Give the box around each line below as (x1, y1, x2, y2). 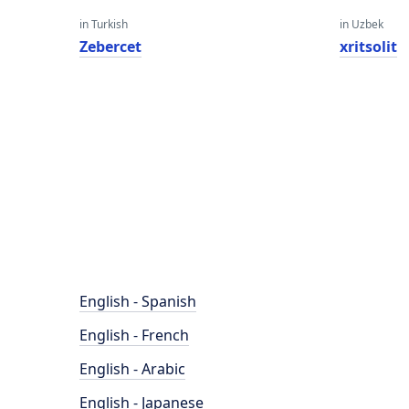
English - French (79, 325, 189, 345)
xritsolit (340, 37, 398, 57)
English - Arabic (79, 359, 185, 379)
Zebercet (79, 37, 142, 57)
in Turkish (79, 16, 128, 32)
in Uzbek (340, 16, 384, 32)
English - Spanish (79, 291, 196, 311)
